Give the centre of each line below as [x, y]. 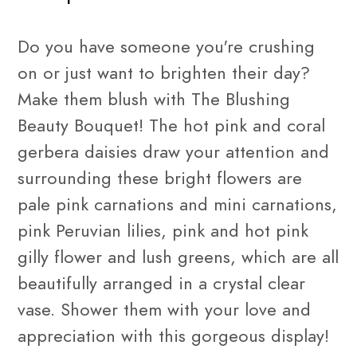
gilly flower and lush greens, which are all [178, 257]
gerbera [48, 151]
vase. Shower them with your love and [164, 309]
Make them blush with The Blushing [154, 99]
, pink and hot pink [235, 230]
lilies [144, 230]
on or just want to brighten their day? [164, 73]
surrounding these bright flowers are [160, 178]
